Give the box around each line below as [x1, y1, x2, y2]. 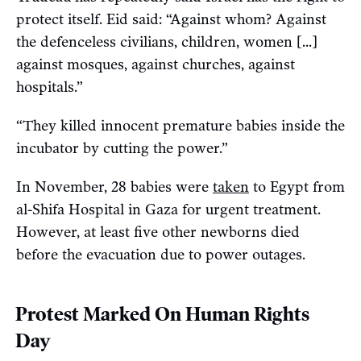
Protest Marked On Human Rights [15, 302, 309, 326]
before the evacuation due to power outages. [16, 245, 305, 263]
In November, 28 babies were [16, 177, 213, 196]
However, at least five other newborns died [16, 222, 300, 241]
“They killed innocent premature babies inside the [16, 116, 345, 135]
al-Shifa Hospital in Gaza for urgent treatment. [16, 200, 321, 218]
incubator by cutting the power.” [16, 139, 232, 157]
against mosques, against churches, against [16, 55, 295, 73]
